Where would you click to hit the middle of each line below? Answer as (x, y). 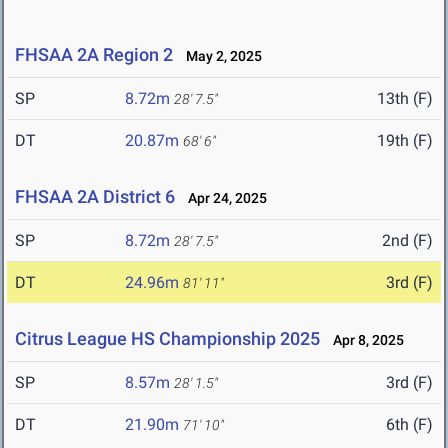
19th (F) (405, 141)
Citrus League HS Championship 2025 (167, 339)
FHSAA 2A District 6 (95, 197)
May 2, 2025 (219, 56)
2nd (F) (407, 241)
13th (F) (405, 99)
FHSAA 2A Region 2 (94, 55)
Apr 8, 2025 (364, 340)
